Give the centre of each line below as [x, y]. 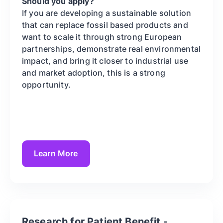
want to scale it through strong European [102, 37]
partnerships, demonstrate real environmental [111, 49]
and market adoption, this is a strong [94, 72]
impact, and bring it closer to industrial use [105, 60]
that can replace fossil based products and [105, 25]
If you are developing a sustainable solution [107, 13]
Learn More [56, 154]
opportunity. [46, 84]
